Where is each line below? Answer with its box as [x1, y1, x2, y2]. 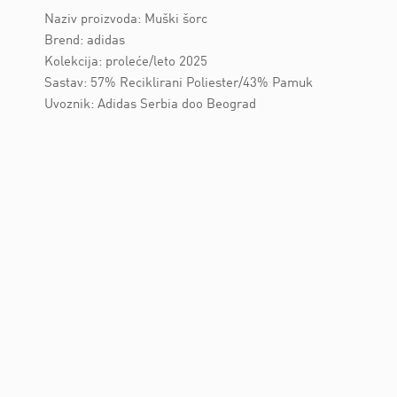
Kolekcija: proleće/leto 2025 [44, 56, 207, 70]
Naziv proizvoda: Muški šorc [44, 13, 207, 27]
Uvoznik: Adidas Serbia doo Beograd [44, 98, 256, 113]
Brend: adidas [44, 35, 125, 49]
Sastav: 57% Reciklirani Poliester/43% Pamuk [44, 77, 313, 91]
